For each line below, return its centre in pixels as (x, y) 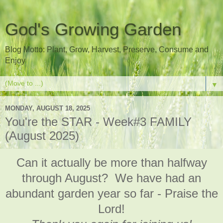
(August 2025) (42, 136)
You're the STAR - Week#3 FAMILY (98, 122)
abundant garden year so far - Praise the (111, 193)
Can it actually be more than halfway (111, 162)
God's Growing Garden (93, 29)
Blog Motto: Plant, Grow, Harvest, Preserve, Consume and (107, 50)
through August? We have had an (111, 178)
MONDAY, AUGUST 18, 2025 (48, 108)
